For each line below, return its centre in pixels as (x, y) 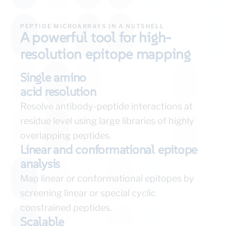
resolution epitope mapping (105, 54)
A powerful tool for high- (96, 38)
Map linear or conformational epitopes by (107, 179)
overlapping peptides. (66, 136)
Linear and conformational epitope (109, 150)
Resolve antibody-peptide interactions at (106, 106)
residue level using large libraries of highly (107, 121)
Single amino (53, 78)
